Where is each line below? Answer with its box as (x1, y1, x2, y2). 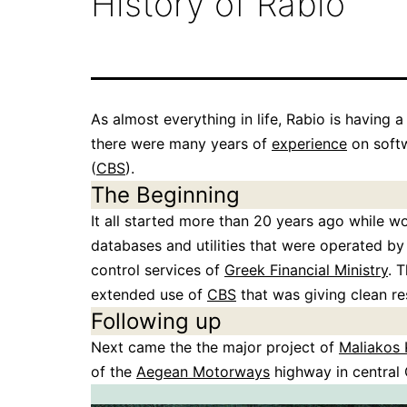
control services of (91, 261, 224, 280)
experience (272, 134, 347, 154)
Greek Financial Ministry (224, 261, 388, 280)
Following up (91, 308, 222, 335)
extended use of (91, 285, 207, 304)
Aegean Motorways (136, 362, 270, 382)
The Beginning (91, 182, 240, 209)
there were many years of (91, 134, 272, 154)
